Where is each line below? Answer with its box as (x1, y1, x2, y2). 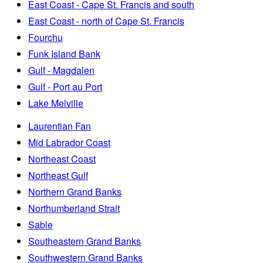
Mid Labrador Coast (28, 135, 110, 149)
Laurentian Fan (28, 119, 91, 133)
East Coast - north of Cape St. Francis (28, 14, 184, 28)
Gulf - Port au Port (28, 79, 102, 93)
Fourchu (28, 30, 63, 44)
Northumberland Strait (28, 201, 120, 215)
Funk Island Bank (28, 46, 100, 60)
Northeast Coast (28, 151, 96, 166)
